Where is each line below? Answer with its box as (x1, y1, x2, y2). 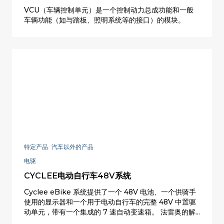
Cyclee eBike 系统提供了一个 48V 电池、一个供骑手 (24, 187, 196, 197)
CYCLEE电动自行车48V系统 (24, 171, 131, 181)
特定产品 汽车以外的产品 (24, 143, 93, 151)
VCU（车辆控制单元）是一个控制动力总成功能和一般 (24, 5, 193, 14)
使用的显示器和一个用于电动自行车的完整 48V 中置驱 (24, 197, 196, 207)
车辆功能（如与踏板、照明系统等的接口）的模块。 (24, 15, 185, 24)
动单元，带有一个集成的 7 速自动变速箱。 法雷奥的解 (24, 207, 195, 217)
